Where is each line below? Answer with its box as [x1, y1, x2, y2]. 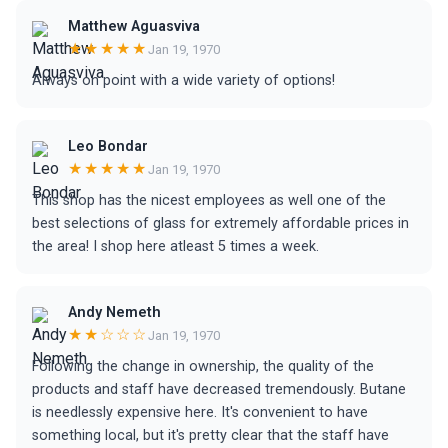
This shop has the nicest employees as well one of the [32, 192, 386, 209]
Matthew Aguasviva [68, 18, 200, 35]
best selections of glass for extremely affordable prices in [32, 215, 409, 232]
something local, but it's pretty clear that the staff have [32, 427, 389, 444]
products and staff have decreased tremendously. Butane [32, 381, 406, 398]
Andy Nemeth [68, 304, 161, 321]
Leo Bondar [68, 138, 148, 155]
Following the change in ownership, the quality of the [32, 358, 374, 375]
